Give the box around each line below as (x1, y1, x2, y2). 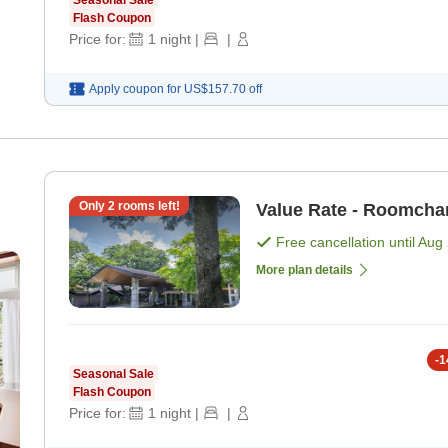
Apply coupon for (89, 82, 181, 97)
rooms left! (114, 199, 180, 214)
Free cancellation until (276, 234, 418, 251)
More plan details (256, 263, 353, 278)
